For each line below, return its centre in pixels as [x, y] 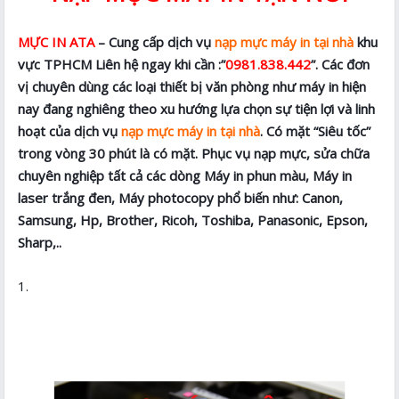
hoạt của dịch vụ [70, 131]
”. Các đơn [341, 65]
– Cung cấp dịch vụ [155, 42]
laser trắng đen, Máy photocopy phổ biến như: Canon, [181, 198]
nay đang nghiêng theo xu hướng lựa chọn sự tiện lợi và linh [197, 109]
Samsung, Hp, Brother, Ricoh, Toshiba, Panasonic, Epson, [193, 220]
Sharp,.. [40, 243]
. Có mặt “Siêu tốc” [316, 131]
